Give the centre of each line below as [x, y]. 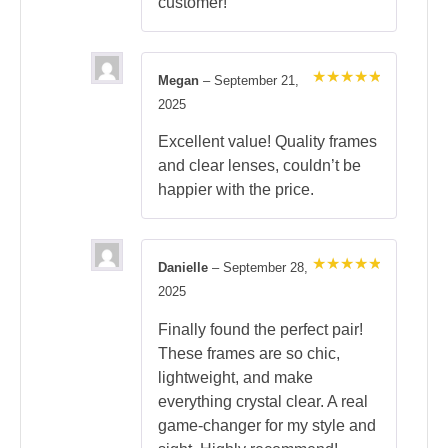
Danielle [185, 268]
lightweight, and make [235, 377]
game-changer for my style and [267, 425]
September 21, [256, 81]
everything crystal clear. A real [263, 401]
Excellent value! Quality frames [267, 142]
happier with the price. [236, 190]
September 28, [265, 268]
